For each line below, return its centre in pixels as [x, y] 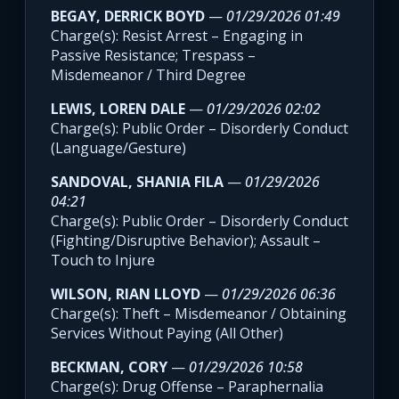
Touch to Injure [103, 261]
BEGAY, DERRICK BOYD [128, 16]
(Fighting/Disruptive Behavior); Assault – [186, 241]
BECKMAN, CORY [109, 367]
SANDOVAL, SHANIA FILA [137, 182]
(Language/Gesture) [118, 148]
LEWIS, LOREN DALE [118, 109]
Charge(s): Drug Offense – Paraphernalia [187, 387]
